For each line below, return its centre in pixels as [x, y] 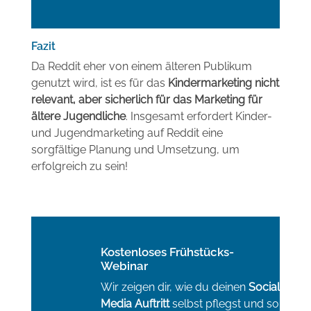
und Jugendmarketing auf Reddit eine [127, 133]
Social [264, 287]
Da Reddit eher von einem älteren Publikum [141, 67]
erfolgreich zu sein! [79, 167]
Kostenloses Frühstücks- [167, 252]
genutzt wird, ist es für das [99, 83]
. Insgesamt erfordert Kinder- [199, 117]
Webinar [124, 266]
